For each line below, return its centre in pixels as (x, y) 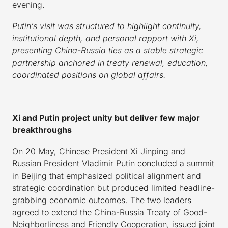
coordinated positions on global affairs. (89, 75)
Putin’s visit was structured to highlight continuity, (107, 26)
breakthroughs (42, 130)
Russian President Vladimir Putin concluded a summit (113, 164)
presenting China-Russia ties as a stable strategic (108, 51)
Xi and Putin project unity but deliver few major (106, 118)
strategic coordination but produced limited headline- (113, 188)
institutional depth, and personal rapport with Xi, (106, 38)
